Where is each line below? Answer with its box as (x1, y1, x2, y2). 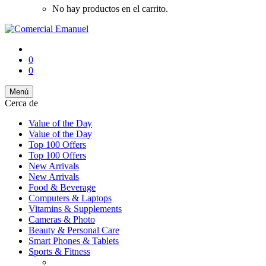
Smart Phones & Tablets (28, 236, 119, 246)
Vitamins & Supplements (28, 204, 122, 214)
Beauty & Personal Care (28, 225, 119, 235)
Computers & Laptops (28, 193, 112, 203)
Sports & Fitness (28, 246, 90, 256)
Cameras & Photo (28, 214, 95, 224)
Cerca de (5, 98, 38, 108)
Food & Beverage (28, 182, 96, 192)
